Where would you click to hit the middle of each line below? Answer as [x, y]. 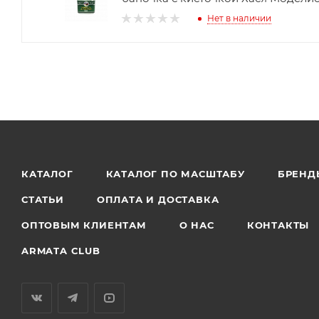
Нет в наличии [239, 19]
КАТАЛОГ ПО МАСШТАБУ [175, 174]
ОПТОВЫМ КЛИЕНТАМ [84, 225]
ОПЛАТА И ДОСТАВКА [158, 199]
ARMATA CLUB [61, 251]
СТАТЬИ [43, 199]
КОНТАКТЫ [278, 225]
